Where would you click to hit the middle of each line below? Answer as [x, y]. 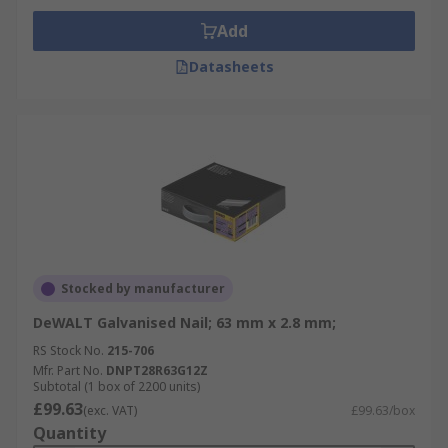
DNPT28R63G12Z [157, 370]
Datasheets [231, 66]
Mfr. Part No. [68, 370]
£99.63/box [383, 410]
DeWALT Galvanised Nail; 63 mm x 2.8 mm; [184, 322]
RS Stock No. [68, 350]
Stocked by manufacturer [143, 288]
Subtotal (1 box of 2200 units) [116, 386]
